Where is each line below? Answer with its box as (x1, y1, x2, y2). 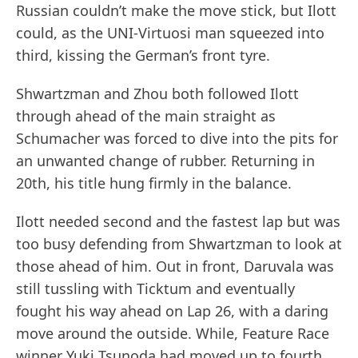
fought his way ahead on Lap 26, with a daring (16, 301, 328, 321)
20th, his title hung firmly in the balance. (16, 173, 292, 193)
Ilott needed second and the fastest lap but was (16, 212, 340, 232)
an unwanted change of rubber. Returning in (16, 151, 315, 171)
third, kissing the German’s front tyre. (16, 46, 270, 66)
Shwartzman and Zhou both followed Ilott (16, 84, 299, 104)
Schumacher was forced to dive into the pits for (16, 129, 338, 149)
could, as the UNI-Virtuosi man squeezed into (16, 23, 324, 43)
